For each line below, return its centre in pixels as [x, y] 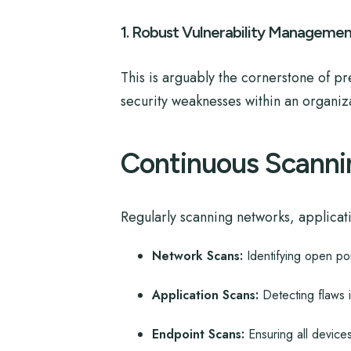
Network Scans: [197, 256]
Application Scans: [205, 295]
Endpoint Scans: [198, 334]
